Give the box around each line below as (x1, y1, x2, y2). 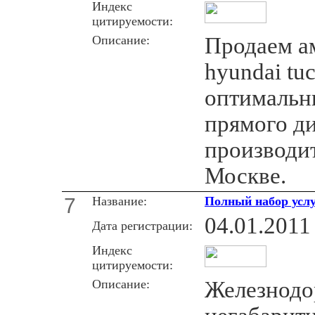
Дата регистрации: (92, 218, 193, 233)
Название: (92, 193, 147, 208)
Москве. (205, 162, 286, 188)
